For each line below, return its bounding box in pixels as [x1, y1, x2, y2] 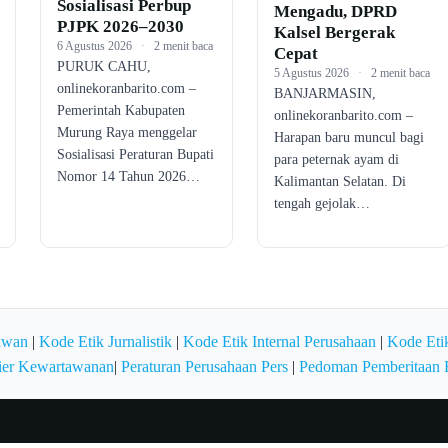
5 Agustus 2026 [274, 65, 350, 80]
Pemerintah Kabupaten [56, 103, 185, 119]
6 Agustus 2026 [56, 39, 132, 54]
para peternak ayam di [274, 151, 400, 167]
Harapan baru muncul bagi [274, 129, 425, 145]
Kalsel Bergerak [274, 22, 396, 42]
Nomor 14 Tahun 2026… [56, 169, 200, 185]
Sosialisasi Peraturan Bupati [56, 147, 214, 163]
